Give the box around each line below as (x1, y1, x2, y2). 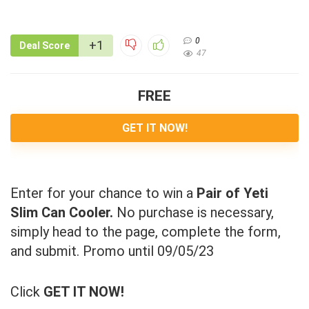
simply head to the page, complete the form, (10, 223, 281, 240)
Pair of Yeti (197, 184, 268, 201)
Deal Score (19, 39, 70, 51)
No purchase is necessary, (117, 203, 274, 221)
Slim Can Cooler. (10, 203, 117, 221)
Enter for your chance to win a (10, 184, 197, 201)
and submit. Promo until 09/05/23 (10, 242, 214, 259)
